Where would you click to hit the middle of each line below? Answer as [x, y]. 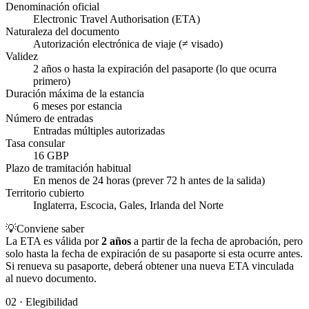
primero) [52, 81]
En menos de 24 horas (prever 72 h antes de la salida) [149, 181]
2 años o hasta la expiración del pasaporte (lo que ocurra [155, 69]
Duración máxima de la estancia [75, 94]
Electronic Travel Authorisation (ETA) [117, 19]
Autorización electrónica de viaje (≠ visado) [128, 44]
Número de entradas [49, 119]
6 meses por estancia [78, 106]
